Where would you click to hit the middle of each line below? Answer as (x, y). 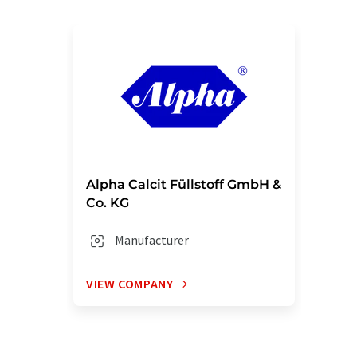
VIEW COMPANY (130, 284)
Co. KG (108, 203)
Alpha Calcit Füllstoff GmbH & (184, 184)
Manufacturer (152, 240)
